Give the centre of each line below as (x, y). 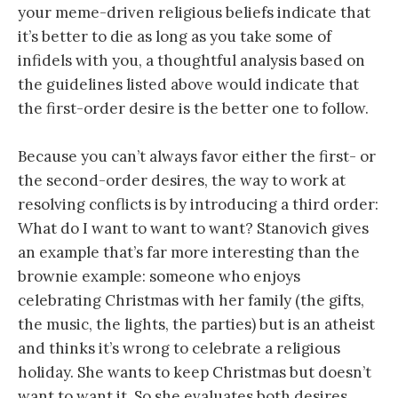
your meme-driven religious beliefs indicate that (194, 12)
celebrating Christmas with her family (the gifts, (191, 300)
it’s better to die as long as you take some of (175, 36)
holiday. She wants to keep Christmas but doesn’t (195, 372)
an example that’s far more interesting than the (189, 252)
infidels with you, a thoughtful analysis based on (191, 60)
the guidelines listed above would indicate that (188, 84)
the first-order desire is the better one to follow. (193, 108)
